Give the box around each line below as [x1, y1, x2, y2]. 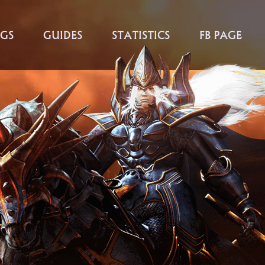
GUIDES [43, 28, 82, 42]
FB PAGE [199, 28, 242, 42]
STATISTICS [111, 28, 170, 42]
